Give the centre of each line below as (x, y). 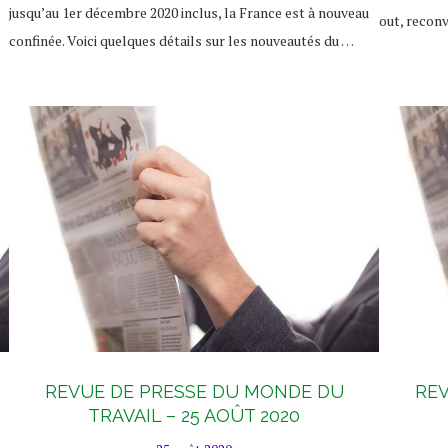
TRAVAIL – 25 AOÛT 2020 (194, 416)
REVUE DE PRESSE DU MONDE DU (194, 392)
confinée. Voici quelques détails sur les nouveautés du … (181, 40)
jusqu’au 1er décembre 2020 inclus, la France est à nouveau (189, 12)
